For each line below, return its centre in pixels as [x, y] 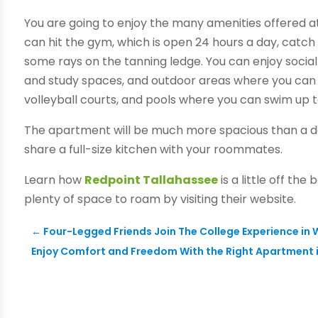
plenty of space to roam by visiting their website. [160, 199]
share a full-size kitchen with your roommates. [154, 150]
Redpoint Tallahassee [152, 180]
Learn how [55, 180]
